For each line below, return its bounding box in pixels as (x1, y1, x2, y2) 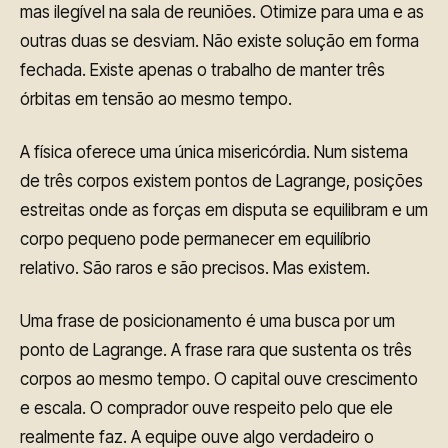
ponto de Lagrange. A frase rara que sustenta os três (20, 339, 412, 360)
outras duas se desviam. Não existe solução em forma (20, 30, 419, 51)
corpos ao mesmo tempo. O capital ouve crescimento (20, 368, 418, 389)
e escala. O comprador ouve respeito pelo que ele (20, 397, 393, 418)
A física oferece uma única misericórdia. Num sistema (20, 141, 408, 162)
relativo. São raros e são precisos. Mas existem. (20, 257, 370, 278)
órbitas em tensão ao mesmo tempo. (20, 88, 292, 109)
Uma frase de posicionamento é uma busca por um (20, 310, 395, 331)
